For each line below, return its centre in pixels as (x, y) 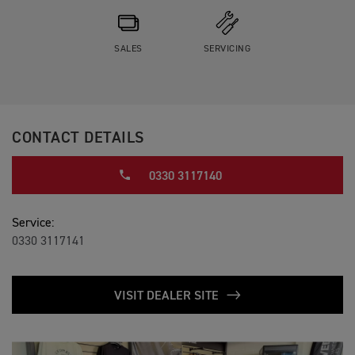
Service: (33, 223)
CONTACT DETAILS (78, 138)
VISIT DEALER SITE (168, 296)
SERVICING (227, 49)
